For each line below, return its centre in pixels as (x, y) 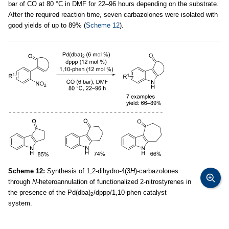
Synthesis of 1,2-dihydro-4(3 (88, 171)
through (20, 181)
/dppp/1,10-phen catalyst (130, 192)
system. (20, 203)
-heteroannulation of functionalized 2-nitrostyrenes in (114, 181)
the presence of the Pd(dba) (49, 192)
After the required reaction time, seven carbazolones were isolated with (113, 14)
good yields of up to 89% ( (47, 25)
